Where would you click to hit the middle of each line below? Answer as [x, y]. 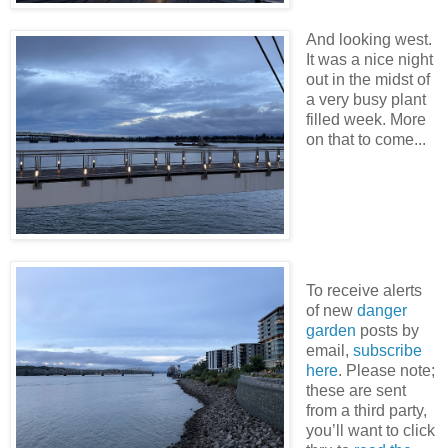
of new [331, 311]
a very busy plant [365, 100]
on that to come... [365, 140]
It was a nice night [369, 60]
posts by [387, 331]
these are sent [355, 391]
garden [330, 331]
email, [329, 351]
